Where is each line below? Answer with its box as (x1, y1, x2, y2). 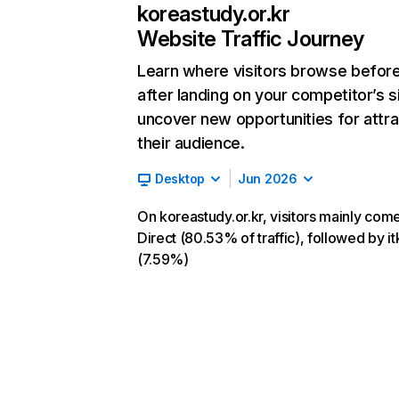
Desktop (155, 171, 206, 186)
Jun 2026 (238, 171, 297, 186)
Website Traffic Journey (137, 26, 364, 52)
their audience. (137, 134, 245, 152)
